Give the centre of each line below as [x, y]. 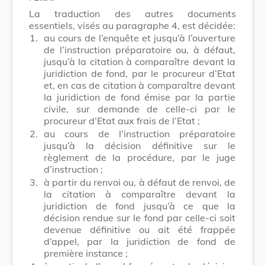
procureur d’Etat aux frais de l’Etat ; [122, 120]
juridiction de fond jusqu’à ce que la [140, 206]
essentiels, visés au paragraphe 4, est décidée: [132, 25]
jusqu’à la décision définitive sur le [140, 145]
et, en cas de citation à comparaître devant [140, 85]
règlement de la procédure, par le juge [140, 157]
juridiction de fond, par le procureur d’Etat [140, 73]
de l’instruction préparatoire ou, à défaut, [140, 49]
